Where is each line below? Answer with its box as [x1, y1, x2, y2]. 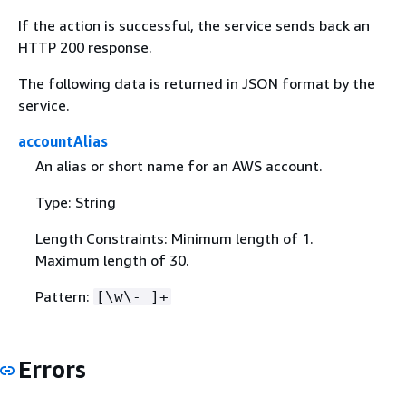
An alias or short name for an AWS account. [34, 156, 323, 175]
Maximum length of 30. [34, 250, 189, 269]
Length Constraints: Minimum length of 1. [34, 228, 314, 247]
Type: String [34, 192, 116, 211]
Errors [18, 354, 86, 383]
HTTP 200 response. [18, 37, 152, 56]
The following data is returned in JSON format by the [18, 73, 375, 92]
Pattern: [34, 286, 93, 305]
